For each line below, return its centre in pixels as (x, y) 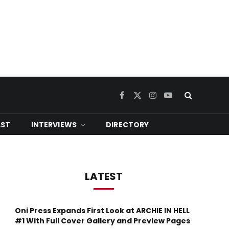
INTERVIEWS (54, 124)
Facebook (137, 99)
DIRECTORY (128, 124)
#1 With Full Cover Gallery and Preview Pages (102, 221)
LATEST (104, 176)
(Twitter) (151, 110)
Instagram (169, 99)
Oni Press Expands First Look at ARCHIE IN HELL (102, 211)
